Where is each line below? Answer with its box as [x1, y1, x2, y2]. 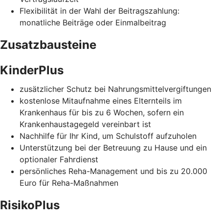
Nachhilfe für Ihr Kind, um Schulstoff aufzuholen [20, 131, 197, 141]
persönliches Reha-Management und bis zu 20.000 [20, 166, 207, 176]
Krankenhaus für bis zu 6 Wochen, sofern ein [20, 108, 184, 118]
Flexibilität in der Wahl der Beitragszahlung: [20, 6, 179, 16]
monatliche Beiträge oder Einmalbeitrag [20, 18, 166, 28]
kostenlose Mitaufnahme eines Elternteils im [20, 96, 182, 106]
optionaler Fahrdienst [20, 154, 98, 165]
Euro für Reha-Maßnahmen [20, 178, 118, 188]
